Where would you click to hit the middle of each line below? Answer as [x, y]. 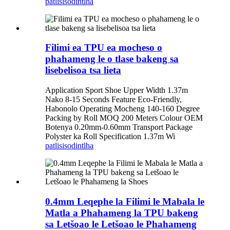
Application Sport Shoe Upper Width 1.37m [117, 90]
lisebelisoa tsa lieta [83, 70]
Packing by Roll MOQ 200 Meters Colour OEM [124, 118]
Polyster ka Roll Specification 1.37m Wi [110, 137]
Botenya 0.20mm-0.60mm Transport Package [119, 127]
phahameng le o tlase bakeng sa [112, 59]
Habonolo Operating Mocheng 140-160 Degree [122, 109]
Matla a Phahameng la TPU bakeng [122, 213]
